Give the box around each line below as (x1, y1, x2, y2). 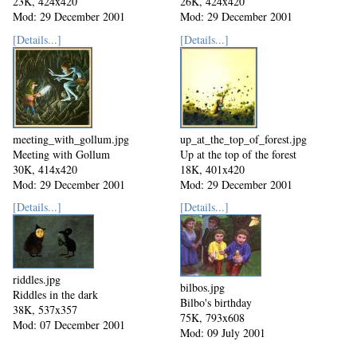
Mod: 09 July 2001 (180, 325, 265, 341)
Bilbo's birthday (180, 295, 252, 311)
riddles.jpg (13, 272, 61, 288)
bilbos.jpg (180, 280, 225, 296)
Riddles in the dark (13, 287, 98, 303)
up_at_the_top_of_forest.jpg (180, 131, 307, 147)
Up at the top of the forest (180, 147, 296, 163)
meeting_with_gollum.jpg (13, 131, 129, 147)
